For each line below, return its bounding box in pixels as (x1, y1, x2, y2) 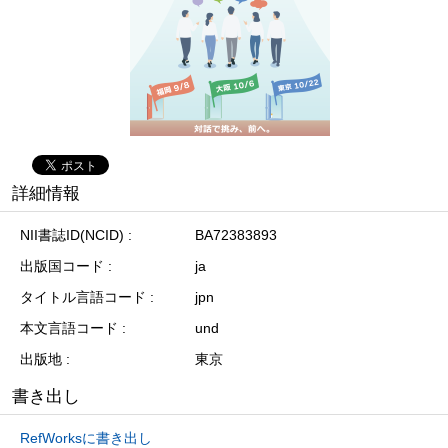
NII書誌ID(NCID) (20, 226, 124, 243)
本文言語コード (20, 319, 118, 336)
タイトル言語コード (20, 288, 146, 305)
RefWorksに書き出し (20, 429, 152, 446)
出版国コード (20, 257, 104, 274)
